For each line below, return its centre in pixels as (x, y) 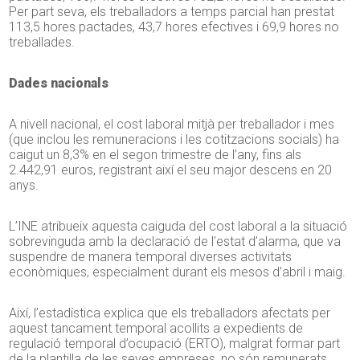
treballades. (42, 43)
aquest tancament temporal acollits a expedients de (156, 329)
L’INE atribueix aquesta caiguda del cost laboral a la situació (178, 227)
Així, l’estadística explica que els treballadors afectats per (170, 313)
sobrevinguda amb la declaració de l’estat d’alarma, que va (175, 242)
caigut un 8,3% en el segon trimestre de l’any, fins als (155, 155)
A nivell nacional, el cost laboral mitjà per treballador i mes (172, 125)
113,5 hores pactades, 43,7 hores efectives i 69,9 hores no (174, 27)
